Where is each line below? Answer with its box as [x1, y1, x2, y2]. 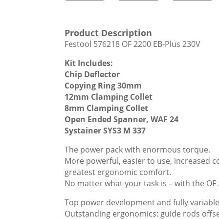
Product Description [65, 27, 152, 39]
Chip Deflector [65, 69, 120, 80]
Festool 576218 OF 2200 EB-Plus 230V [65, 39, 200, 49]
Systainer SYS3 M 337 [65, 125, 146, 136]
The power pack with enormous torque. [65, 144, 210, 155]
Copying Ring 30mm [65, 80, 142, 91]
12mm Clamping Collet [65, 91, 153, 102]
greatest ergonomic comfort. [65, 167, 171, 177]
